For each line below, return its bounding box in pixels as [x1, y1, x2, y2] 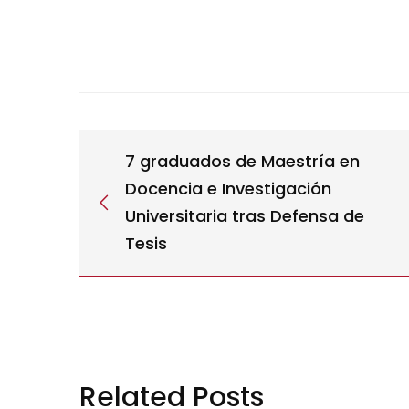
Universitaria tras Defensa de [125, 204, 364, 227]
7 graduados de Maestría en [125, 150, 360, 173]
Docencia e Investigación [125, 177, 331, 200]
